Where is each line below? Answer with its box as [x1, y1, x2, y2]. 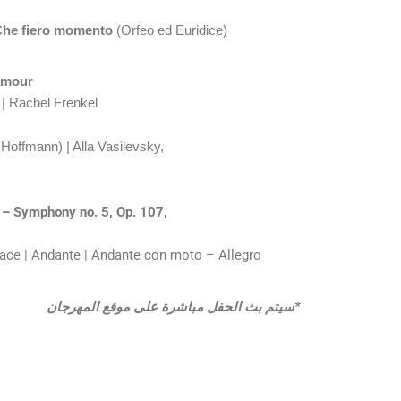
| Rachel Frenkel [2, 96, 98, 110]
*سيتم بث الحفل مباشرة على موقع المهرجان [47, 299, 301, 315]
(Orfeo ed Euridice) [113, 23, 227, 38]
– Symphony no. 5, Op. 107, [2, 204, 167, 220]
